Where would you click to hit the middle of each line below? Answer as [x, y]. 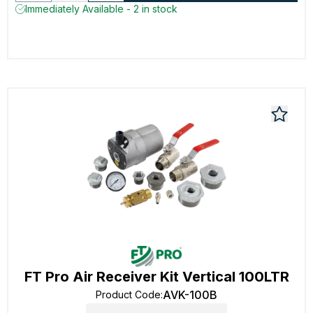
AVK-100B [190, 295]
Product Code [128, 294]
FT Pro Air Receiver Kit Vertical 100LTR [156, 277]
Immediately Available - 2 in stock [101, 9]
